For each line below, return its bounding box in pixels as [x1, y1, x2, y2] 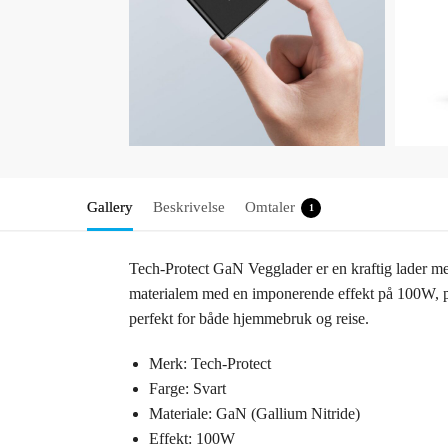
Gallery [87, 199, 133, 216]
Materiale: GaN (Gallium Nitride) [148, 404, 360, 422]
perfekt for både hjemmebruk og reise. [128, 310, 369, 328]
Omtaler [245, 199, 295, 216]
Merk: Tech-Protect [148, 354, 271, 372]
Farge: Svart [148, 379, 226, 397]
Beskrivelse [153, 199, 225, 216]
